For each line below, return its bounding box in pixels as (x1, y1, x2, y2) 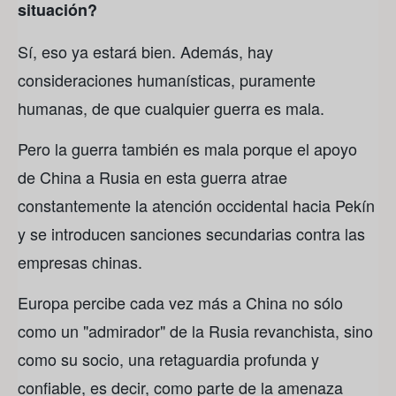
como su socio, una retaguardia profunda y (18, 347, 319, 371)
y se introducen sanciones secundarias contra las (18, 222, 365, 246)
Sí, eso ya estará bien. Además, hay (18, 39, 273, 63)
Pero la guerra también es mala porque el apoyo (18, 137, 357, 161)
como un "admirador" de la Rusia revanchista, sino (18, 319, 373, 343)
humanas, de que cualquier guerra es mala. (18, 95, 324, 119)
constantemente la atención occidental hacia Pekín (18, 194, 375, 217)
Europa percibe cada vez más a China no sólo (18, 291, 343, 315)
